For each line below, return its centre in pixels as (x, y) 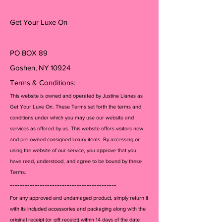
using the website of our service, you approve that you (73, 150)
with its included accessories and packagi (58, 208)
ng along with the (126, 208)
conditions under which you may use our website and (72, 117)
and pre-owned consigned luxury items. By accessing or (75, 139)
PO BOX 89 (29, 53)
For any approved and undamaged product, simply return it (79, 197)
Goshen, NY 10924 (40, 67)
